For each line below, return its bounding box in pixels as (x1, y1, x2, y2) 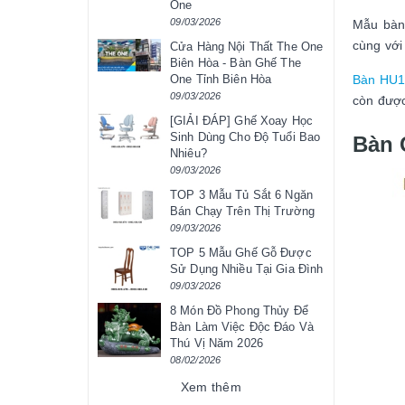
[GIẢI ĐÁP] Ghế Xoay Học (170, 114, 313, 128)
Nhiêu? (170, 146, 207, 161)
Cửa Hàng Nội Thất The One (170, 40, 324, 54)
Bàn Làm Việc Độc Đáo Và (170, 320, 314, 334)
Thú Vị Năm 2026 (170, 336, 263, 351)
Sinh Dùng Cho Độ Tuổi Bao (170, 130, 321, 145)
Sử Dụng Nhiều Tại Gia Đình (170, 262, 324, 277)
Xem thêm (180, 380, 241, 395)
